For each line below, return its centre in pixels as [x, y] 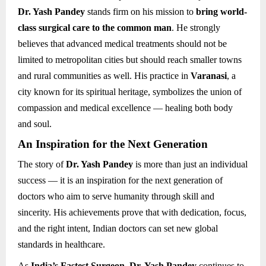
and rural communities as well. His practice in [104, 75]
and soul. [35, 123]
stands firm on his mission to [140, 11]
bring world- [221, 11]
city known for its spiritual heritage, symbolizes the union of [130, 91]
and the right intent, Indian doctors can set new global [118, 229]
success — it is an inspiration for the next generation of [120, 180]
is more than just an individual [190, 164]
